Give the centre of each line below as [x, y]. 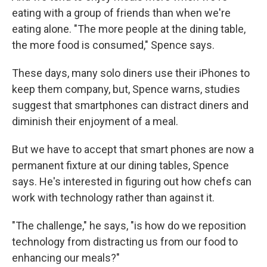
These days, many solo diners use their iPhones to [131, 73]
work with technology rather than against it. [113, 197]
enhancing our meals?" [66, 257]
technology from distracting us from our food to [125, 241]
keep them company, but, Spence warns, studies [126, 89]
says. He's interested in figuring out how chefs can [132, 181]
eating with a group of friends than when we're [121, 13]
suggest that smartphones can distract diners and [130, 105]
